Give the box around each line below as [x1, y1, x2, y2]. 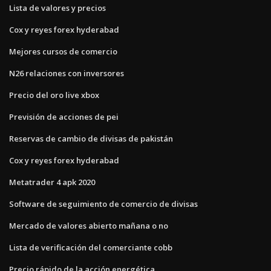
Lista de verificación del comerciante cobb [9, 241, 172, 253]
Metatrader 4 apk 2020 [9, 176, 95, 188]
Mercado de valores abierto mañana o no [9, 220, 168, 231]
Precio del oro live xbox [9, 89, 99, 100]
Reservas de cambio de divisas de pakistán [9, 132, 173, 144]
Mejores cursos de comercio [9, 45, 117, 57]
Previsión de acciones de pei [9, 111, 119, 122]
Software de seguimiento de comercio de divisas [9, 198, 198, 209]
